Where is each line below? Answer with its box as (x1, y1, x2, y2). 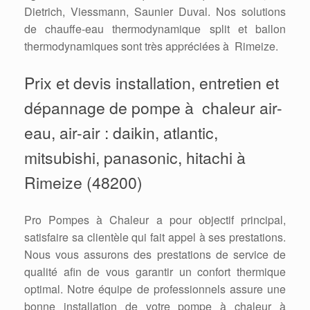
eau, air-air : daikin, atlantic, (24, 120, 218, 144)
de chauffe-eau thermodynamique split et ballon (24, 20, 286, 37)
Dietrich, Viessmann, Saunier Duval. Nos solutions (24, 3, 286, 19)
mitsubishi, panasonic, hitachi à (24, 145, 246, 169)
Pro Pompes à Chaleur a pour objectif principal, (24, 211, 286, 228)
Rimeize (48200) (24, 170, 143, 194)
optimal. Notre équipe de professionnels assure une (24, 280, 286, 297)
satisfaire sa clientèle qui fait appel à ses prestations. (24, 228, 286, 245)
